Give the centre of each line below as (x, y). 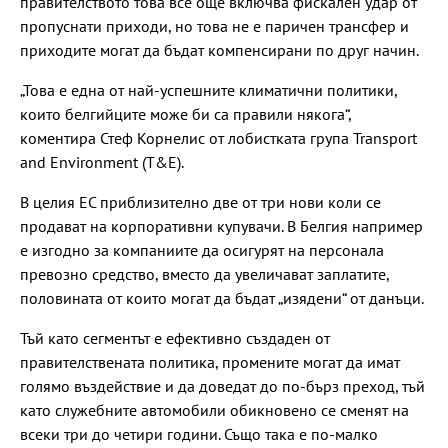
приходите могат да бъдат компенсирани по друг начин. (219, 50)
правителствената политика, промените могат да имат (210, 362)
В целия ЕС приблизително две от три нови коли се (200, 202)
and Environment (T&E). (102, 162)
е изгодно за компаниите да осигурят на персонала (202, 250)
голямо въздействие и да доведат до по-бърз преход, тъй (222, 386)
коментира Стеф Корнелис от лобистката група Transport (218, 138)
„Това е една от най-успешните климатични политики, (208, 90)
